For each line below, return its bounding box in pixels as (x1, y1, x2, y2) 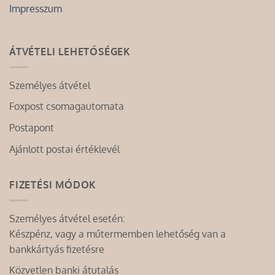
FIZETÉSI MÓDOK (9, 179, 97, 192)
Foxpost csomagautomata (9, 100, 124, 113)
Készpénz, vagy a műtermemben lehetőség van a (9, 227, 226, 240)
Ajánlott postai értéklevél (9, 142, 120, 155)
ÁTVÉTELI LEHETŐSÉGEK (9, 45, 131, 58)
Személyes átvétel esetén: (9, 212, 125, 225)
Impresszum (9, 2, 62, 15)
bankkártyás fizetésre (9, 242, 104, 255)
